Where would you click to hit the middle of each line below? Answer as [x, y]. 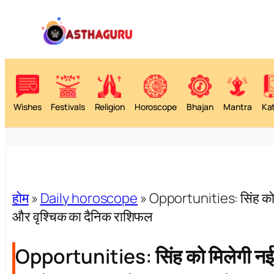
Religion [109, 107]
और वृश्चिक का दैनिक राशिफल [83, 217]
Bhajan [200, 107]
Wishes [28, 107]
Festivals [68, 107]
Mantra [238, 107]
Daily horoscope [89, 198]
